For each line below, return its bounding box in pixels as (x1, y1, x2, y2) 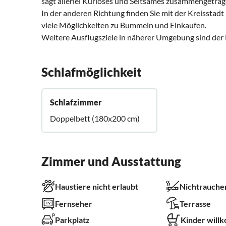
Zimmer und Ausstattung (41, 154, 181, 169)
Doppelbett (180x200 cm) (50, 114, 140, 124)
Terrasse (179, 199, 211, 209)
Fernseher (55, 199, 92, 209)
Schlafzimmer (50, 97, 102, 107)
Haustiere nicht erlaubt (55, 182, 138, 192)
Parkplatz (55, 215, 90, 225)
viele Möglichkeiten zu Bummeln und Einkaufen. (41, 20, 206, 30)
